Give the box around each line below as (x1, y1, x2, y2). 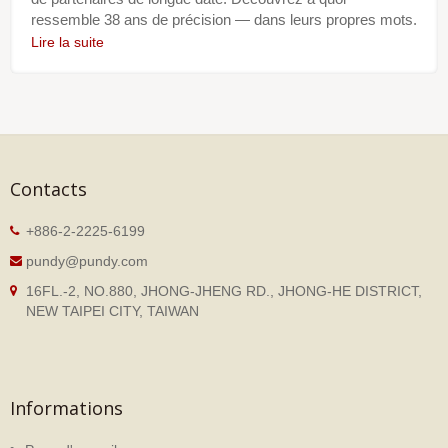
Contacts (10, 177, 87, 201)
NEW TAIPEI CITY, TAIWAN (26, 303, 199, 319)
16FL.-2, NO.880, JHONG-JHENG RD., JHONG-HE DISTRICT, (26, 283, 422, 299)
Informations (10, 396, 123, 420)
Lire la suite (31, 33, 104, 50)
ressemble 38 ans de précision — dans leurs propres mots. (31, 10, 417, 28)
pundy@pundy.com (26, 253, 148, 269)
